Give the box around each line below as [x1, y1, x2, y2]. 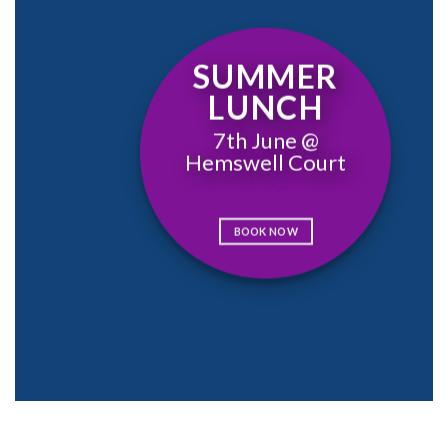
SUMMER [192, 57, 340, 96]
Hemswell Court [185, 148, 347, 176]
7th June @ [212, 126, 319, 154]
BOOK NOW [233, 225, 299, 239]
